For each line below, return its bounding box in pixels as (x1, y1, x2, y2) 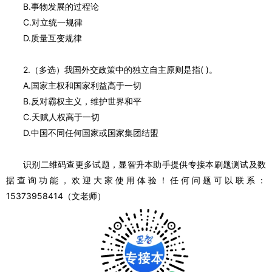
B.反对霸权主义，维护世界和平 (23, 96, 141, 106)
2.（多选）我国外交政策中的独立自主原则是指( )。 (23, 64, 217, 75)
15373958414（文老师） (6, 191, 106, 201)
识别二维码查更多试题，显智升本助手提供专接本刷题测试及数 (23, 159, 266, 169)
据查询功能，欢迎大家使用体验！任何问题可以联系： (6, 175, 266, 185)
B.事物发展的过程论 (23, 1, 99, 12)
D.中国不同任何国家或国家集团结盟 (23, 127, 158, 138)
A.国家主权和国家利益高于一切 (23, 80, 141, 90)
